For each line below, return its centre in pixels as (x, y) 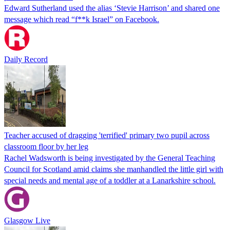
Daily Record (26, 59)
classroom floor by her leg (46, 146)
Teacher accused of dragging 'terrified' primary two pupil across (107, 135)
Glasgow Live (27, 220)
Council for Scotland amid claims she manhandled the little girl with (114, 169)
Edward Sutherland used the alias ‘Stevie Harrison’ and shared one (112, 8)
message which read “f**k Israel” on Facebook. (82, 19)
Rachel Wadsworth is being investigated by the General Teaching (110, 158)
